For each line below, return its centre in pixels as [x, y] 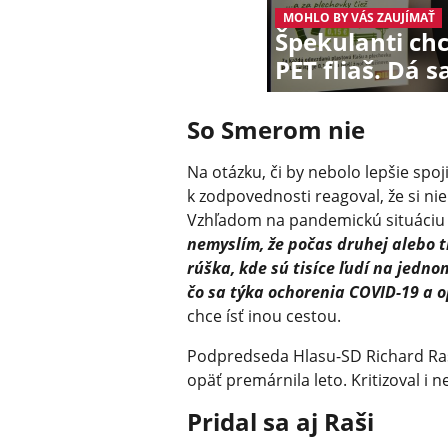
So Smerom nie [276, 130]
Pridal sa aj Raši [280, 422]
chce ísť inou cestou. [264, 316]
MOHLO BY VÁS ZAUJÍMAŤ [358, 18]
